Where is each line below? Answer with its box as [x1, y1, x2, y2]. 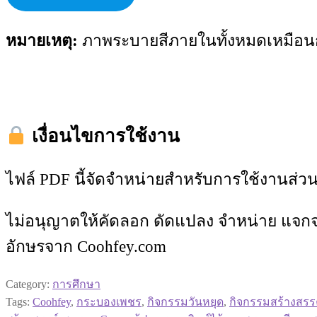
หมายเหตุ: [6, 31, 78, 50]
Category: [6, 278, 52, 291]
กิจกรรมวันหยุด [147, 296, 224, 309]
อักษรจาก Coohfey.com [6, 238, 166, 256]
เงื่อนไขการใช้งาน [26, 126, 180, 147]
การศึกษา [52, 278, 100, 291]
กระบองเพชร [76, 296, 142, 309]
